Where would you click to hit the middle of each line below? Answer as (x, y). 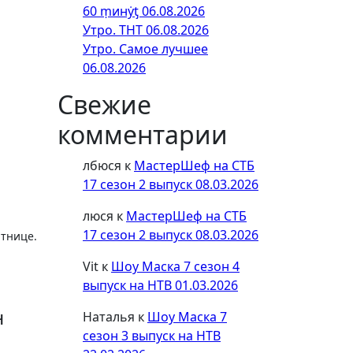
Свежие (104, 104)
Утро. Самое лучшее (145, 49)
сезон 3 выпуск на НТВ (152, 336)
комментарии (143, 134)
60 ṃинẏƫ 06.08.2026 (144, 11)
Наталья (109, 317)
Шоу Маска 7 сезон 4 (175, 266)
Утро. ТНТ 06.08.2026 (146, 30)
